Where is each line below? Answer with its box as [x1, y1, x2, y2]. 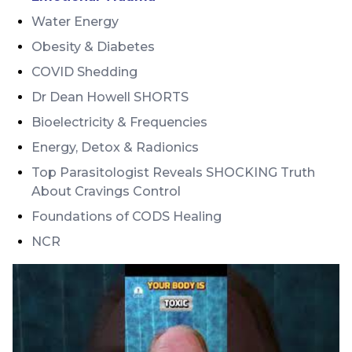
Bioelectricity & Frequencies [31, 115, 207, 130]
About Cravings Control [31, 184, 181, 199]
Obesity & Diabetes [31, 39, 155, 54]
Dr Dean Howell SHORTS [31, 90, 189, 104]
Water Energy [31, 14, 119, 29]
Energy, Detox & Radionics [31, 140, 199, 155]
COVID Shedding [31, 64, 137, 79]
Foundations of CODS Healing [31, 209, 222, 224]
